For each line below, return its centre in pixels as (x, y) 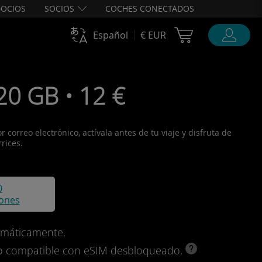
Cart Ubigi (222, 33)
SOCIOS (59, 8)
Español (111, 35)
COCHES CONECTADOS (150, 8)
